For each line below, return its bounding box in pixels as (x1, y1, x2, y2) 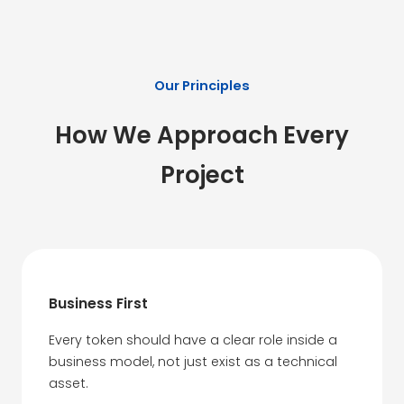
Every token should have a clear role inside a (49, 330, 337, 349)
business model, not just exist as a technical (49, 352, 337, 371)
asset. (49, 373, 87, 392)
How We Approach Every (55, 119, 349, 152)
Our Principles (154, 76, 250, 95)
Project (160, 159, 244, 192)
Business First (49, 294, 148, 314)
